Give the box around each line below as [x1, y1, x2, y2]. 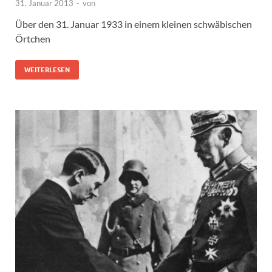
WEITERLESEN [24, 66, 70, 74]
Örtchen [15, 33, 50, 44]
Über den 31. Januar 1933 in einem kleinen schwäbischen [15, 18, 252, 30]
